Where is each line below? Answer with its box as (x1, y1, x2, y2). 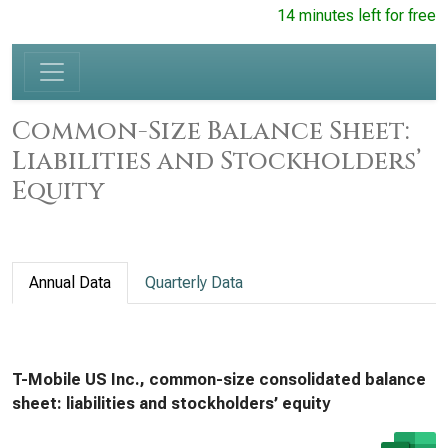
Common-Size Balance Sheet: (12, 114, 410, 148)
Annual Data (29, 273, 111, 292)
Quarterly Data (145, 273, 243, 292)
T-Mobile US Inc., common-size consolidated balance (12, 370, 426, 389)
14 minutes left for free (277, 6, 436, 25)
